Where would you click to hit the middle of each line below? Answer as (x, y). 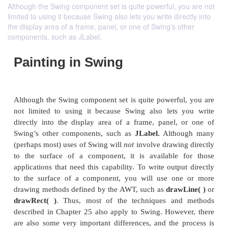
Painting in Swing (85, 192)
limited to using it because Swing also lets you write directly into (109, 16)
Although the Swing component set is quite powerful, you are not (111, 6)
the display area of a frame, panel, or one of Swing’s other (101, 26)
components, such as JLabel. (55, 37)
